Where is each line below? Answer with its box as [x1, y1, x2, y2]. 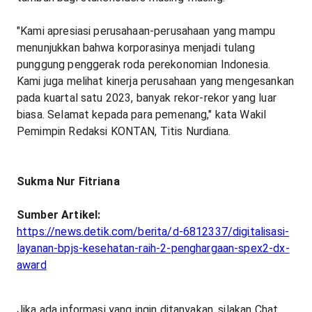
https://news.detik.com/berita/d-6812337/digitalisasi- [17, 225, 289, 239]
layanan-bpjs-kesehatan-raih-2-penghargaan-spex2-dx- [17, 242, 290, 256]
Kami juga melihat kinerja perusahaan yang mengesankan [17, 75, 294, 88]
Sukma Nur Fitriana [17, 175, 120, 189]
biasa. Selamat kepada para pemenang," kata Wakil [17, 108, 267, 122]
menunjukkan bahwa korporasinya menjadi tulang [17, 41, 255, 55]
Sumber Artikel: [17, 208, 104, 222]
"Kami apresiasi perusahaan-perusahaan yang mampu [17, 24, 276, 38]
